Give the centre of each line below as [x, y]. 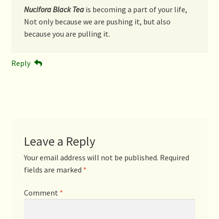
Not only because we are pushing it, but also [97, 21]
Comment [42, 193]
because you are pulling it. [67, 33]
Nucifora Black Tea [54, 9]
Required [174, 157]
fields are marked [53, 169]
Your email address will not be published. [91, 157]
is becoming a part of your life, [135, 9]
